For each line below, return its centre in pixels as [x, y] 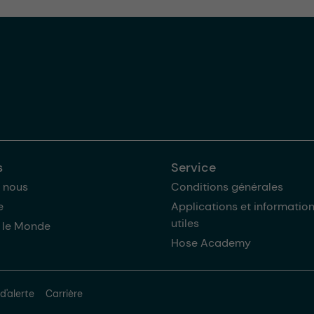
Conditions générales [227, 187]
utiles [185, 224]
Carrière [64, 294]
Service [193, 168]
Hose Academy [211, 243]
